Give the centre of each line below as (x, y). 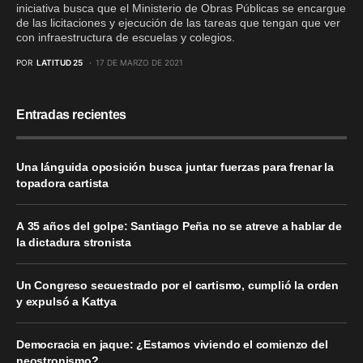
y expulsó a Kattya (66, 301)
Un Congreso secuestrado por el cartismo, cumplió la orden (178, 285)
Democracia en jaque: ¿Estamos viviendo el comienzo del (172, 344)
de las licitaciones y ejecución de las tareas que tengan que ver (178, 23)
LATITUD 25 (60, 62)
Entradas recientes (71, 115)
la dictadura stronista (74, 242)
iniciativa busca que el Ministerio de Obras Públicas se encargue (181, 8)
